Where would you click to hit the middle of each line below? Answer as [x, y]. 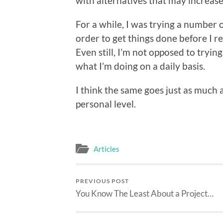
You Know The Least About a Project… [145, 194]
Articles [107, 149]
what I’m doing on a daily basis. [140, 66]
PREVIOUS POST [102, 181]
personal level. [106, 104]
